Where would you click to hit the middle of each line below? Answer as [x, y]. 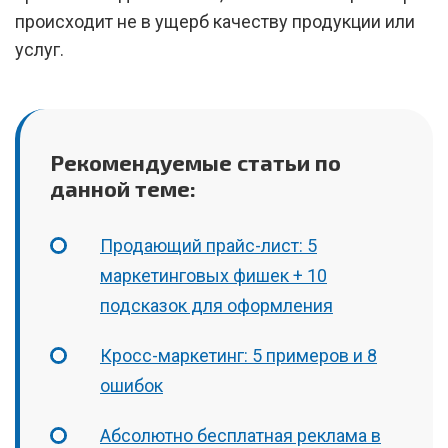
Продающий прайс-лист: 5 [208, 245]
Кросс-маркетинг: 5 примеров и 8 [238, 355]
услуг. [39, 49]
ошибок [131, 385]
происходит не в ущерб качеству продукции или [215, 21]
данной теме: [123, 188]
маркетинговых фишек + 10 [213, 275]
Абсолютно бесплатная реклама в [240, 435]
